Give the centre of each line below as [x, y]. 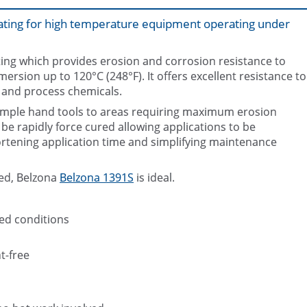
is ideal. [154, 178]
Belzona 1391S [97, 178]
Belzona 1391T [251, 122]
